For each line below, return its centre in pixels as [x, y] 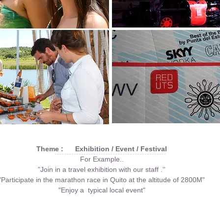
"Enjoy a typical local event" [102, 190]
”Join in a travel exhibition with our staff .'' [102, 169]
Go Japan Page [139, 206]
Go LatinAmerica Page [70, 206]
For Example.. [102, 159]
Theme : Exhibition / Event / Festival [102, 149]
